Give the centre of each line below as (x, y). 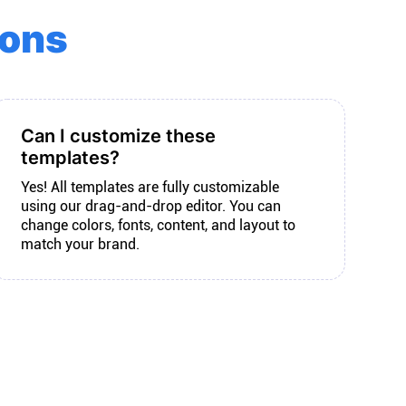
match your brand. (80, 244)
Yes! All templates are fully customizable (150, 187)
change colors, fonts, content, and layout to (158, 225)
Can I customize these (118, 136)
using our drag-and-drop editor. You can (150, 206)
